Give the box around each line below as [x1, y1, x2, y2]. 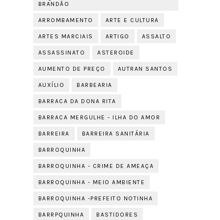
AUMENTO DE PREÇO [38, 65, 106, 72]
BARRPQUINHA [38, 211, 84, 218]
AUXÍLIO [38, 82, 65, 88]
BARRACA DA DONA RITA [38, 98, 116, 105]
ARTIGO [105, 33, 130, 40]
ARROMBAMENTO [38, 17, 93, 24]
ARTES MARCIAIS [38, 33, 93, 40]
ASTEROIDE [97, 49, 135, 56]
